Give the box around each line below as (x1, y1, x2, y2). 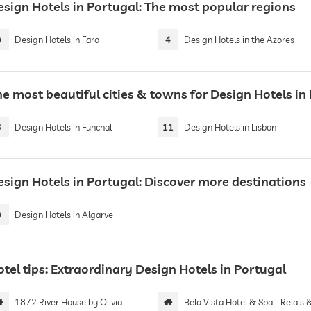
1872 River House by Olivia (14, 296, 122, 308)
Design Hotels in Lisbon (184, 121, 277, 133)
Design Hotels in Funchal (14, 121, 112, 133)
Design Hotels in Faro (14, 34, 99, 45)
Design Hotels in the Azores (184, 34, 295, 45)
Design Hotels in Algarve (14, 209, 113, 220)
